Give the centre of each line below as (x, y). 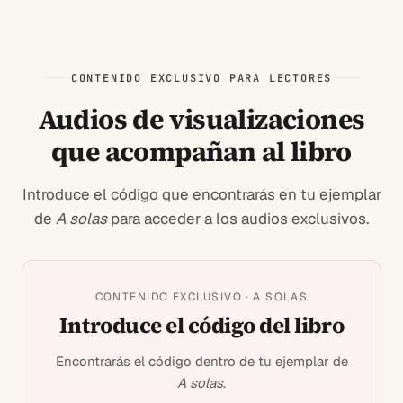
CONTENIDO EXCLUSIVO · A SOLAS (201, 296)
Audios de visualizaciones (201, 119)
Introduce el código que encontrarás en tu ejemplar (201, 194)
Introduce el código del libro (201, 325)
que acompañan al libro (201, 151)
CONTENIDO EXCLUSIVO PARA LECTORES (201, 78)
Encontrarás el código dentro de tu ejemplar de (201, 361)
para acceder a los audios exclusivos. (238, 218)
